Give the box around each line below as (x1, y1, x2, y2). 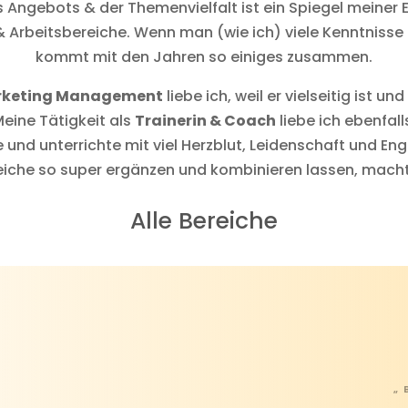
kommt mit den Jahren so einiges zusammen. (36, 46, 372, 67)
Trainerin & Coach (135, 110, 276, 131)
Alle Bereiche (130, 204, 278, 237)
